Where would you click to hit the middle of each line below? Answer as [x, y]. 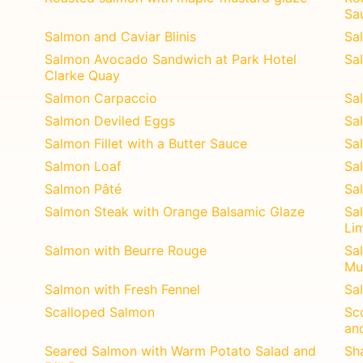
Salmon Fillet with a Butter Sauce [146, 143]
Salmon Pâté [83, 188]
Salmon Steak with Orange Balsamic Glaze [175, 211]
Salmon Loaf [83, 166]
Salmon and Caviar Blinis [121, 36]
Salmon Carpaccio [101, 98]
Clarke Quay [83, 75]
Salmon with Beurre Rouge [126, 250]
